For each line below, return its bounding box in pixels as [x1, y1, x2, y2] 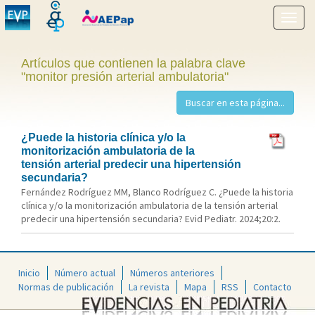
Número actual [55, 266, 115, 279]
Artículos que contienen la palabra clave [21, 56, 245, 70]
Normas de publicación [18, 280, 114, 293]
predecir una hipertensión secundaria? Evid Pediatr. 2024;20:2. [21, 212, 281, 225]
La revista [129, 280, 169, 293]
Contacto [253, 280, 292, 293]
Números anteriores [130, 266, 214, 279]
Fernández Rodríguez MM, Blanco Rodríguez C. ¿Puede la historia [21, 186, 293, 198]
